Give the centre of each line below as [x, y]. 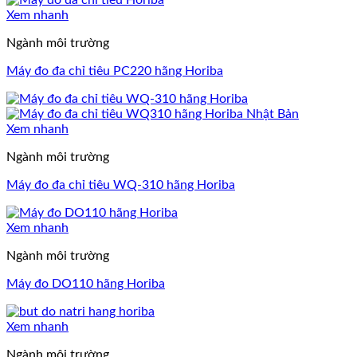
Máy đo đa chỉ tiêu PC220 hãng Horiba [115, 71]
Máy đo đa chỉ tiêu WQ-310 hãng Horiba [121, 184]
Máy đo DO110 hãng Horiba [86, 283]
